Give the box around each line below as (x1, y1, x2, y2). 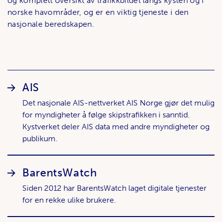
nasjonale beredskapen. (7, 19, 95, 29)
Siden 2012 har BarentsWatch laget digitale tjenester (22, 183, 207, 193)
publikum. (22, 134, 57, 144)
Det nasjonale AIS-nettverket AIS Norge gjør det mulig (22, 98, 215, 108)
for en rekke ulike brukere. (22, 195, 116, 205)
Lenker (7, 70, 54, 87)
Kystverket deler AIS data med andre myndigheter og (22, 122, 210, 132)
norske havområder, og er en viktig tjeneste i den (7, 7, 189, 17)
